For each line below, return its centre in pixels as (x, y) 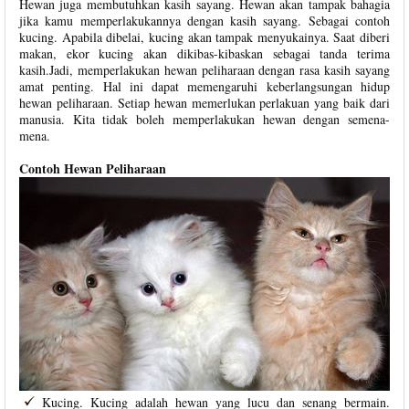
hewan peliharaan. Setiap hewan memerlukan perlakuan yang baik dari (204, 103)
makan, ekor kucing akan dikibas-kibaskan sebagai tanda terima (204, 53)
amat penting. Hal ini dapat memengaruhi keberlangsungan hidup (204, 86)
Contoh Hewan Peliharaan (93, 168)
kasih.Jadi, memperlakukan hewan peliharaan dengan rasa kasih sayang (204, 70)
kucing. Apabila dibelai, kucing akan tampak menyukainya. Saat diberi (204, 37)
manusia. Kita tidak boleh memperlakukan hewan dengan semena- (204, 119)
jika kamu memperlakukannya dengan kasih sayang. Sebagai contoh (204, 21)
